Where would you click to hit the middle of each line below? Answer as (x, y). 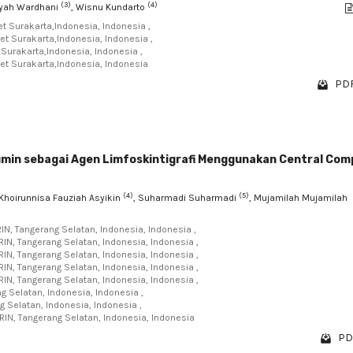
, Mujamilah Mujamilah (298, 198)
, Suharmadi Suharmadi (186, 198)
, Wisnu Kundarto (109, 7)
